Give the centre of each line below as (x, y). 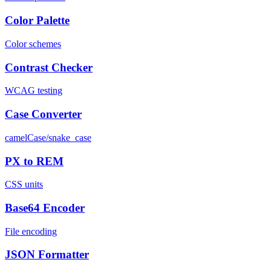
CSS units (24, 184)
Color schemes (33, 44)
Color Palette (37, 21)
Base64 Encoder (45, 207)
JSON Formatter (47, 255)
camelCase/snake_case (48, 137)
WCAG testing (34, 91)
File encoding (31, 231)
